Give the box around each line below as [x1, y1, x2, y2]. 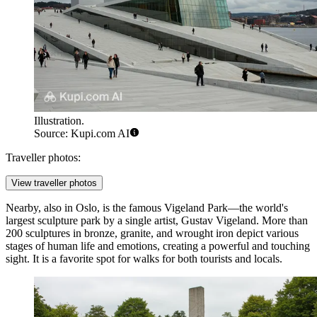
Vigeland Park [164, 201, 228, 214]
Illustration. [34, 114, 84, 127]
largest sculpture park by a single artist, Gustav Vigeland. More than [6, 214, 308, 226]
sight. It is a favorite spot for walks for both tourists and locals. [6, 252, 282, 265]
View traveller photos [11, 177, 97, 188]
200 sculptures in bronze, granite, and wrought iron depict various [6, 226, 299, 239]
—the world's [228, 201, 288, 214]
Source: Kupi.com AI [34, 127, 129, 139]
